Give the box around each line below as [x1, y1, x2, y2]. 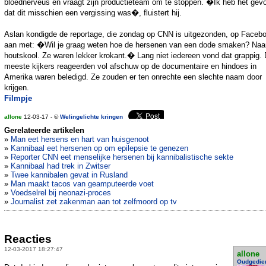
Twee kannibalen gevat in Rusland [11, 170, 128, 180]
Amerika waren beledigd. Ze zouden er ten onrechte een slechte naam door [4, 72, 262, 82]
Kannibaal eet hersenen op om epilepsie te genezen [11, 144, 188, 153]
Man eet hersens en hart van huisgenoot [11, 135, 149, 144]
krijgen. [4, 83, 29, 93]
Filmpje [4, 94, 32, 103]
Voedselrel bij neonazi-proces [11, 188, 111, 198]
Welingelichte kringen [60, 113, 123, 121]
